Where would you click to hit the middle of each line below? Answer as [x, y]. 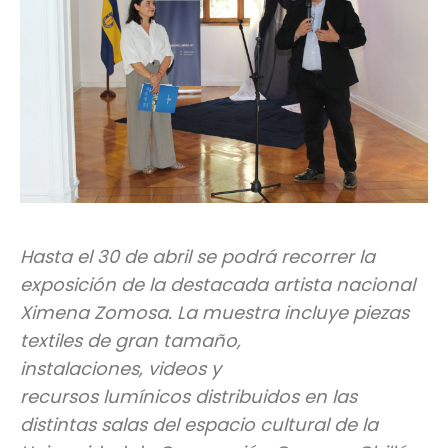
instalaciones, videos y [120, 369]
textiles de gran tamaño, [130, 341]
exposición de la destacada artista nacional [217, 285]
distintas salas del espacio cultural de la [199, 425]
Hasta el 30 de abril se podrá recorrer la [197, 257]
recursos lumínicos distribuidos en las [188, 397]
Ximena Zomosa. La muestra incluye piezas [214, 313]
